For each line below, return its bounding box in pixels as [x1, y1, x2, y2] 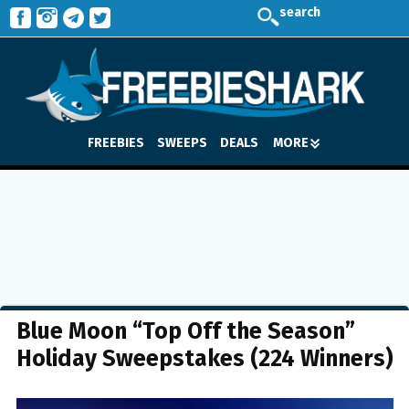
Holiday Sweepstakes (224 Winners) [16, 345, 393, 372]
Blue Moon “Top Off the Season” [16, 318, 355, 345]
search [279, 5, 320, 20]
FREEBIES [88, 134, 144, 151]
